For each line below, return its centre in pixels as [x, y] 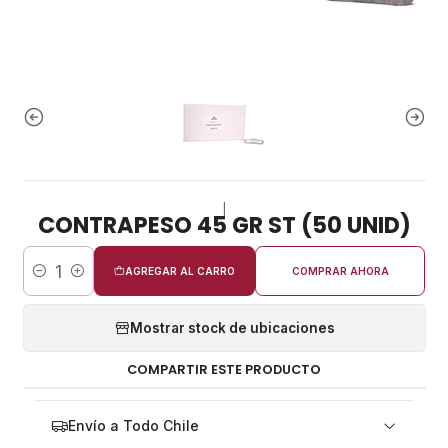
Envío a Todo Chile [133, 425]
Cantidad [51, 281]
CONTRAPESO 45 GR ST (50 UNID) [224, 224]
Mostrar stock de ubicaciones [232, 327]
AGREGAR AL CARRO [179, 271]
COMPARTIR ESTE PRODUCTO [224, 369]
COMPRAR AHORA [340, 271]
